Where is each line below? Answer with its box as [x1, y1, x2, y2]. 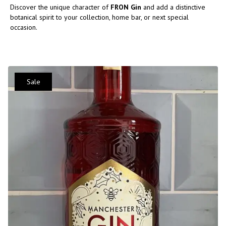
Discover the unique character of [10, 2, 110, 12]
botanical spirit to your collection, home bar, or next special [10, 12, 189, 22]
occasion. [10, 22, 37, 32]
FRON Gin [110, 2, 141, 12]
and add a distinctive [141, 2, 205, 12]
